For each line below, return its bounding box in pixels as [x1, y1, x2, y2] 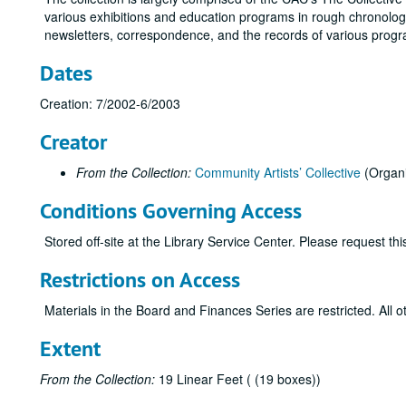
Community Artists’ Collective [195, 163, 361, 181]
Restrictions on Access [40, 266, 240, 294]
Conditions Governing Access [40, 197, 302, 225]
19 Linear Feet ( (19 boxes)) [155, 370, 321, 388]
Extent [40, 334, 101, 362]
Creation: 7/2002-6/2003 [40, 94, 180, 112]
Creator [40, 128, 107, 156]
